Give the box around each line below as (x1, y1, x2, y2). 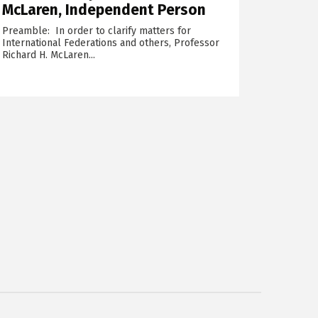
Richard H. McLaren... (2, 49, 96, 62)
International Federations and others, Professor (2, 37, 220, 50)
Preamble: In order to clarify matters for (2, 25, 192, 38)
